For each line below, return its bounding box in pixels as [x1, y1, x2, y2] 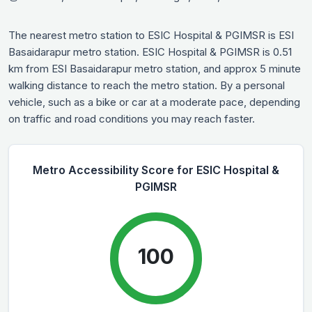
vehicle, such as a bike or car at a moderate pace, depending [8, 95, 300, 109]
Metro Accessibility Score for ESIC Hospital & [33, 162, 279, 177]
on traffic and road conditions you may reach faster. [8, 111, 255, 125]
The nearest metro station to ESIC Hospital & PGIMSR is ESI [8, 28, 294, 42]
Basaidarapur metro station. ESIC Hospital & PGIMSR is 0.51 [8, 45, 292, 58]
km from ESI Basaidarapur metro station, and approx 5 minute [8, 61, 301, 75]
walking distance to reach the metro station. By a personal [8, 78, 285, 92]
